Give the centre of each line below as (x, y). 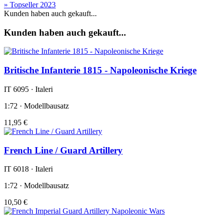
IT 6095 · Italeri (28, 89)
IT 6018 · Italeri (28, 169)
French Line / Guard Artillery (63, 150)
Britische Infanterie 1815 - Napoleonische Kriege (100, 70)
